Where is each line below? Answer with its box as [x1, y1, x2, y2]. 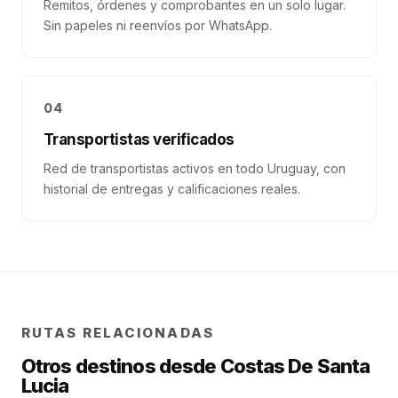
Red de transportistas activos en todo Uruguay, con [44, 161, 346, 176]
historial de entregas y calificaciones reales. [44, 181, 300, 196]
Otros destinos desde [21, 354, 220, 378]
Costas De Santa [219, 354, 370, 378]
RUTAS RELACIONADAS [21, 324, 214, 341]
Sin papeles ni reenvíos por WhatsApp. [44, 18, 272, 33]
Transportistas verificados [44, 131, 235, 148]
